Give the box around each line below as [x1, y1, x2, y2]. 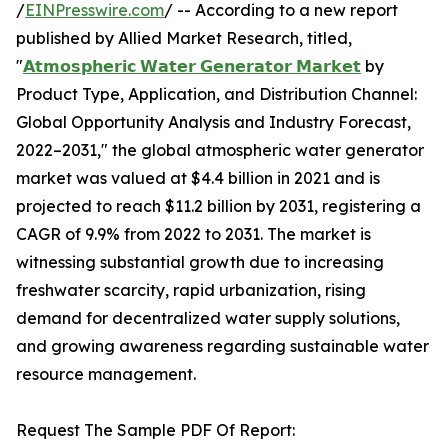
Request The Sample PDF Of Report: [16, 420, 295, 441]
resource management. [16, 364, 196, 385]
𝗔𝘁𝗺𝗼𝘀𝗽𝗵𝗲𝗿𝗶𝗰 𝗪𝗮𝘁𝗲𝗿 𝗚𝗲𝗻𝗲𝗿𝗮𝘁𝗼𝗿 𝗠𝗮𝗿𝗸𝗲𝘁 [23, 56, 361, 77]
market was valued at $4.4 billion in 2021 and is [16, 168, 380, 189]
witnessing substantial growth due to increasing [16, 252, 384, 273]
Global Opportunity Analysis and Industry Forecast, [16, 112, 411, 133]
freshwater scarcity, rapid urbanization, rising [16, 280, 366, 301]
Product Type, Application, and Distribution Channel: [16, 84, 417, 105]
